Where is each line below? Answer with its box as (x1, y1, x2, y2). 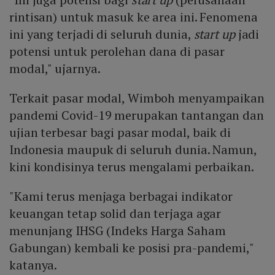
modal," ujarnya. (9, 60, 101, 77)
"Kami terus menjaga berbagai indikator (9, 188, 233, 205)
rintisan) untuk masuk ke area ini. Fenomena (9, 9, 258, 26)
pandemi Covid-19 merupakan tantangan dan (9, 107, 264, 124)
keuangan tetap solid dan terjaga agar (9, 205, 222, 222)
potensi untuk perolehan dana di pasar (9, 43, 225, 60)
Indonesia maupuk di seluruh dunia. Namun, (9, 141, 257, 158)
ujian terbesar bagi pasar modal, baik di (9, 124, 231, 141)
